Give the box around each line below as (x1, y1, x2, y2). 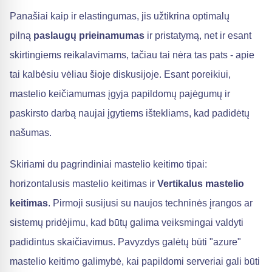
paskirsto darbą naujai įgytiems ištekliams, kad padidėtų (10, 108, 250, 118)
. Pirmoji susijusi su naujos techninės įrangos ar (48, 198, 253, 208)
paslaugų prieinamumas (33, 30, 144, 41)
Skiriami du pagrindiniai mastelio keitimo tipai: (10, 159, 207, 169)
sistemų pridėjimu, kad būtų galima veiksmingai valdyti (10, 217, 243, 228)
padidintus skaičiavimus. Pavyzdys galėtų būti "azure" (10, 237, 241, 247)
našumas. (10, 127, 52, 138)
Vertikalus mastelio (157, 178, 244, 189)
